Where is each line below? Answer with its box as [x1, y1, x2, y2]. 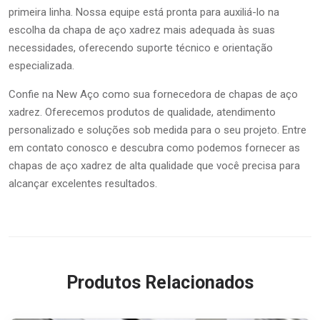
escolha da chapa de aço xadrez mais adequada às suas [9, 23, 275, 36]
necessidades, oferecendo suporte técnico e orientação [9, 41, 273, 54]
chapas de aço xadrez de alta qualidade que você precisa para [9, 159, 300, 172]
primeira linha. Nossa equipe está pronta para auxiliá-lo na [9, 5, 279, 19]
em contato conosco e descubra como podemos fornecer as [9, 141, 300, 154]
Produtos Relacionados [66, 271, 254, 293]
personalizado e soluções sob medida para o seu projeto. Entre [9, 123, 306, 136]
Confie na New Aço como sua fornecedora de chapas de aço [9, 87, 298, 101]
